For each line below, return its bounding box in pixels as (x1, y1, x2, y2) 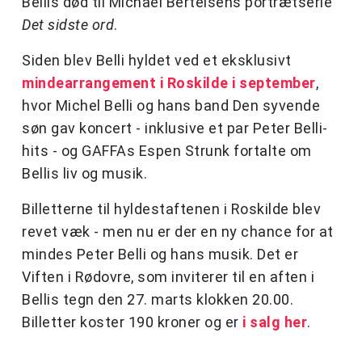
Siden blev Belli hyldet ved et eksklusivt (22, 52, 292, 69)
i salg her (242, 314, 307, 331)
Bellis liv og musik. (22, 165, 147, 183)
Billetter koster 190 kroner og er (22, 314, 242, 331)
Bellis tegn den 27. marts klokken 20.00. (22, 291, 293, 309)
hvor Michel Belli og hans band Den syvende (22, 97, 320, 115)
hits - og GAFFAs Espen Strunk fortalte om (22, 142, 312, 160)
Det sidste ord (22, 16, 114, 34)
